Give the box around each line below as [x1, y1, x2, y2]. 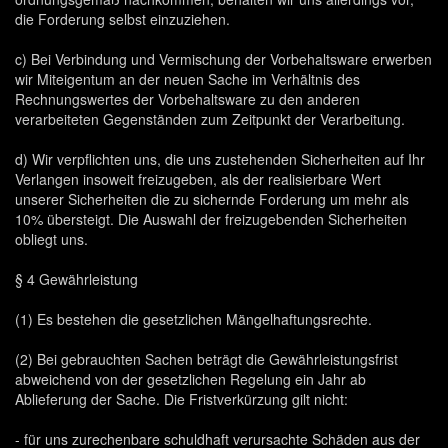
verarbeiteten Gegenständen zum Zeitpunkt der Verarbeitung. [15, 109, 405, 129]
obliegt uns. [15, 229, 88, 249]
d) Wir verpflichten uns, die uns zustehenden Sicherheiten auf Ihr [15, 149, 425, 169]
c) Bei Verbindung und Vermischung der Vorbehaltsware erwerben [15, 49, 432, 69]
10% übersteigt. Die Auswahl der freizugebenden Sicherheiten [15, 209, 407, 229]
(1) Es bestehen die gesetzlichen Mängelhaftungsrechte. [15, 309, 372, 329]
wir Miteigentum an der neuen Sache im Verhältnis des [15, 69, 360, 89]
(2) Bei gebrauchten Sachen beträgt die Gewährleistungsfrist [15, 349, 398, 369]
